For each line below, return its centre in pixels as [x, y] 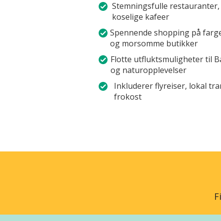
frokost [128, 97]
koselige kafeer [141, 17]
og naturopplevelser [148, 70]
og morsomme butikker [154, 44]
